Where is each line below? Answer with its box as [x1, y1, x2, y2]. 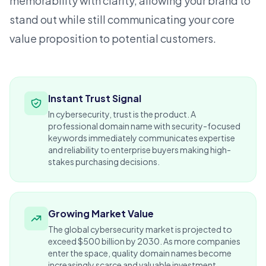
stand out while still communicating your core [9, 12, 235, 27]
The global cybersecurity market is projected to [48, 224, 232, 235]
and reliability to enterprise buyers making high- [48, 144, 231, 156]
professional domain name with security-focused [48, 121, 240, 132]
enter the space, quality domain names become [48, 248, 232, 259]
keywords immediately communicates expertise [48, 132, 235, 144]
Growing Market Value [48, 207, 154, 220]
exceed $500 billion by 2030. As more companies [48, 236, 240, 247]
